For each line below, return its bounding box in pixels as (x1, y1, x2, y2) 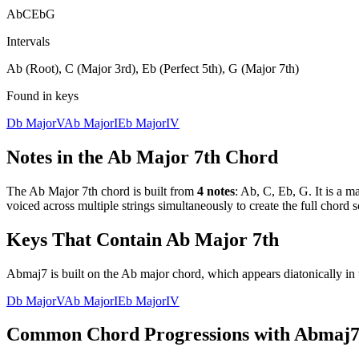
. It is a (309, 184, 345, 198)
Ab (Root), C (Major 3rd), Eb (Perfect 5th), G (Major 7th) (6, 61, 299, 75)
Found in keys (6, 88, 79, 103)
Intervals (6, 34, 50, 48)
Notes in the (6, 146, 107, 167)
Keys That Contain (6, 228, 166, 250)
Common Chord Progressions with (6, 324, 294, 345)
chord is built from (98, 184, 194, 198)
